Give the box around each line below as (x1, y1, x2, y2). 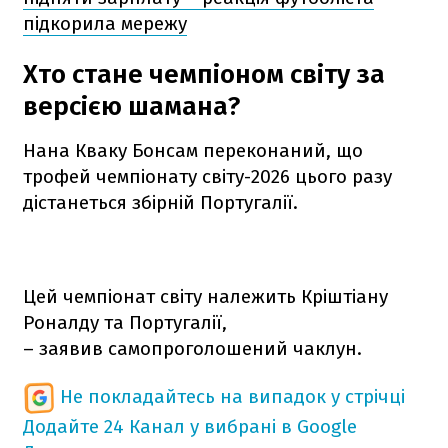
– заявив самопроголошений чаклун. (23, 336, 362, 360)
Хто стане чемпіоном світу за (23, 58, 385, 90)
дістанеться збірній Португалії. (23, 190, 298, 214)
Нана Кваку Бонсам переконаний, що (23, 138, 363, 162)
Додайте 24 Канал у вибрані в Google (23, 414, 357, 438)
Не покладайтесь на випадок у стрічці (60, 384, 405, 408)
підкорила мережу (23, 11, 187, 35)
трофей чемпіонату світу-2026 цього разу (23, 164, 392, 188)
